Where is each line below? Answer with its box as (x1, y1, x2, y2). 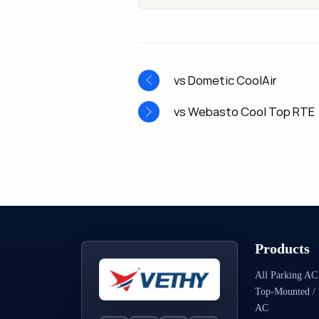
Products (255, 240, 310, 256)
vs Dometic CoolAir (174, 73, 277, 88)
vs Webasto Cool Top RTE (174, 104, 315, 119)
